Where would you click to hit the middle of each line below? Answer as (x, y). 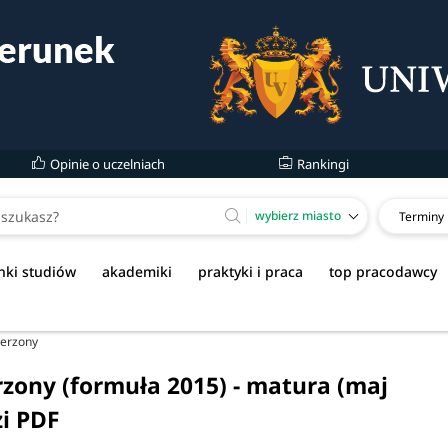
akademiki (137, 271)
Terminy (421, 216)
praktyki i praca (250, 271)
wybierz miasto (298, 215)
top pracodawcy (383, 271)
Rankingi (321, 164)
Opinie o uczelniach (105, 164)
